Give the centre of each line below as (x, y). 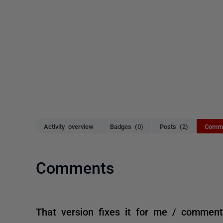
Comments (75, 167)
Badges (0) (127, 126)
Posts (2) (174, 126)
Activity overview (69, 126)
